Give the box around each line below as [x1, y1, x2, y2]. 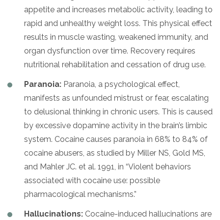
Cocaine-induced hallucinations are [83, 209, 212, 219]
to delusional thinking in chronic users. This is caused [24, 107, 213, 116]
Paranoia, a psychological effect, [61, 79, 180, 89]
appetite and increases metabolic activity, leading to [24, 4, 213, 14]
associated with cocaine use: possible [24, 175, 160, 185]
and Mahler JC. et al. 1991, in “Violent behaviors [24, 162, 191, 171]
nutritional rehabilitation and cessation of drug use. [24, 59, 206, 69]
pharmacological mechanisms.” [24, 189, 137, 199]
